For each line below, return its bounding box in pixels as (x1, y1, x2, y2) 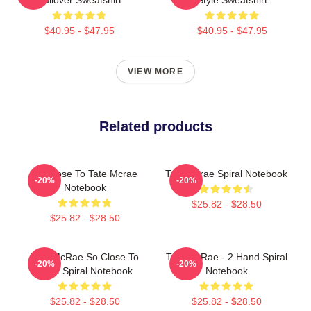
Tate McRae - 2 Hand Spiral (165, 251, 287, 262)
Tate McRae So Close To (31, 251, 139, 262)
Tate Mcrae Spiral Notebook (165, 167, 287, 179)
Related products (99, 118, 212, 134)
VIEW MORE (128, 66, 183, 76)
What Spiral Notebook (37, 264, 133, 276)
